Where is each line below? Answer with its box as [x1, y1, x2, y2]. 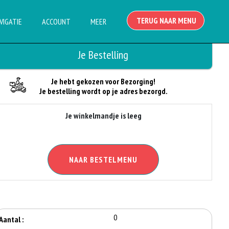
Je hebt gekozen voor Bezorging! [51, 76, 156, 86]
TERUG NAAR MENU [135, 15, 196, 26]
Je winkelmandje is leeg [65, 110, 142, 121]
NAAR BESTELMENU [69, 154, 138, 165]
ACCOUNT [42, 16, 71, 27]
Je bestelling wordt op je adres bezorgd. [39, 86, 168, 96]
